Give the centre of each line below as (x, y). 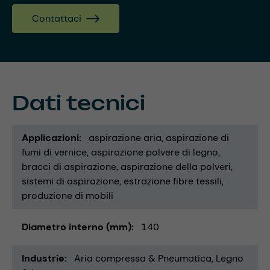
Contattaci (57, 19)
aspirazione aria (125, 138)
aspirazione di (197, 138)
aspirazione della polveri (176, 167)
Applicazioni (50, 138)
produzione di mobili (67, 196)
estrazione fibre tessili (173, 181)
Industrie (43, 259)
